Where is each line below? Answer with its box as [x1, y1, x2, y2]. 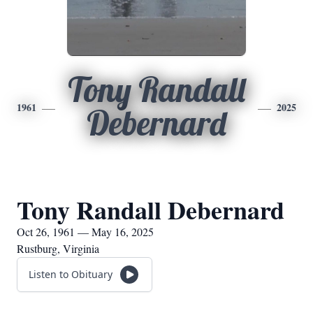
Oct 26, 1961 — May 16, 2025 [17, 224, 154, 239]
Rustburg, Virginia [17, 241, 99, 256]
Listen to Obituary [29, 268, 112, 281]
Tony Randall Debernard [17, 191, 284, 228]
